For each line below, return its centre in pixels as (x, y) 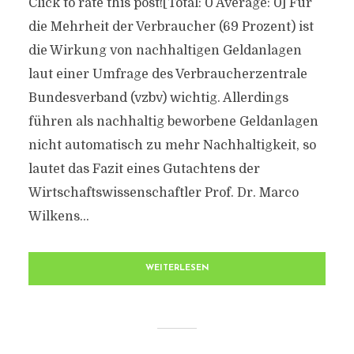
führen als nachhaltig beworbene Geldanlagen (173, 122)
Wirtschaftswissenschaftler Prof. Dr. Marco (163, 193)
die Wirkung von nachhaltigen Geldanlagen (165, 51)
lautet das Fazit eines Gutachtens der (144, 169)
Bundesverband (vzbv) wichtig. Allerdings (158, 98)
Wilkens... (58, 217)
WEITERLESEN (177, 268)
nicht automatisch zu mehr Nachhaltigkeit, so (172, 145)
